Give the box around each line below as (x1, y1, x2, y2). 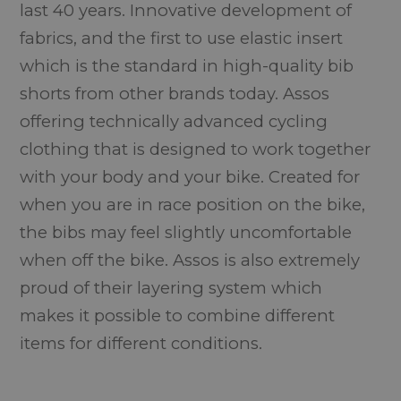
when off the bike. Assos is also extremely (20, 250, 361, 270)
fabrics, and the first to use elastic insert (20, 28, 344, 48)
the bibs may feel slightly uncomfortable (20, 222, 353, 243)
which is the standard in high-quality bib (20, 55, 354, 76)
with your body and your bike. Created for (20, 166, 361, 187)
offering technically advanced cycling (20, 111, 328, 132)
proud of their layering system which (20, 277, 323, 298)
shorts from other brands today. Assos (20, 83, 330, 104)
